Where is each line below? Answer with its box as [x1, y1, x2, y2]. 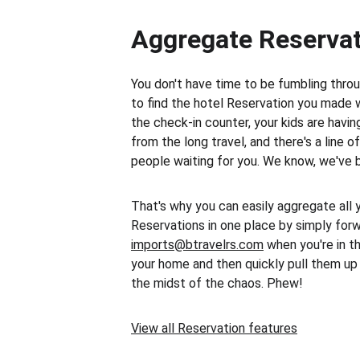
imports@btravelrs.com [131, 237, 264, 252]
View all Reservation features [131, 321, 297, 336]
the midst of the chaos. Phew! [131, 276, 303, 291]
